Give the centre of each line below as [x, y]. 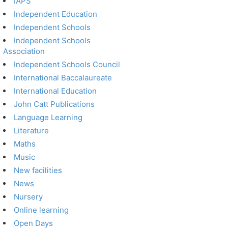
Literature [32, 131]
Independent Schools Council [67, 64]
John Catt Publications [54, 104]
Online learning [41, 210]
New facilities [38, 170]
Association [24, 51]
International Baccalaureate [63, 78]
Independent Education [56, 14]
